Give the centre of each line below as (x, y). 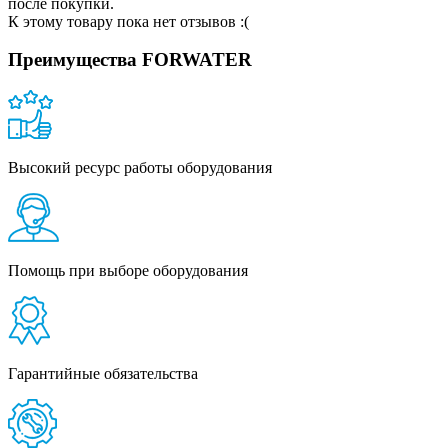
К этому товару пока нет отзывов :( (128, 21)
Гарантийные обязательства (103, 374)
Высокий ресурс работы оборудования (140, 168)
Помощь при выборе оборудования (128, 271)
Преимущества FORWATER (130, 60)
